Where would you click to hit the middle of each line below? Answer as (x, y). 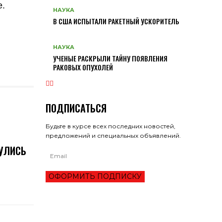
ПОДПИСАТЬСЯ (76, 108)
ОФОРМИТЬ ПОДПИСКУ (95, 176)
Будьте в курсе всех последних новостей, (111, 126)
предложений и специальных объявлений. (113, 135)
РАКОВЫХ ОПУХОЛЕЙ (83, 67)
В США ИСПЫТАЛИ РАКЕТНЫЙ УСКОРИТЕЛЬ (116, 21)
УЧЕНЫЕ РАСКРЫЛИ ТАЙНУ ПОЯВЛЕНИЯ (110, 58)
